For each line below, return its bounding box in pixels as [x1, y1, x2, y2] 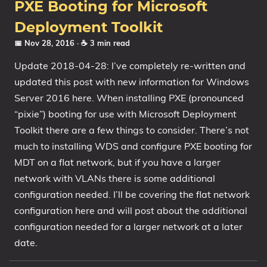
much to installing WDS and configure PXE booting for [14, 140, 252, 152]
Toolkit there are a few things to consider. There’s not [14, 124, 249, 136]
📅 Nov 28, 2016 [14, 38, 77, 48]
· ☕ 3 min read [77, 38, 130, 48]
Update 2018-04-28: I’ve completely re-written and [14, 60, 246, 72]
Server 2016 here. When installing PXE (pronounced [14, 92, 244, 104]
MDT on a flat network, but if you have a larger [14, 156, 221, 168]
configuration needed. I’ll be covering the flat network [14, 188, 250, 200]
